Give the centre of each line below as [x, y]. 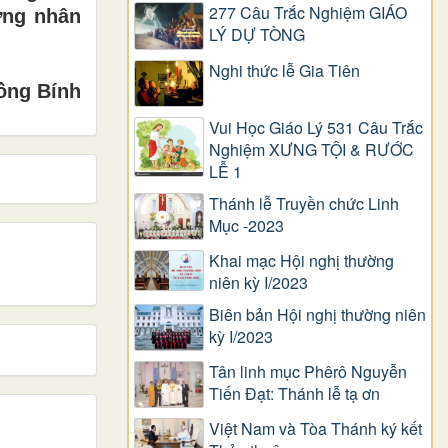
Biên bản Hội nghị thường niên [317, 315]
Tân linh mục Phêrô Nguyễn [308, 372]
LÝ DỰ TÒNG [257, 35]
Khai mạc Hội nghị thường [301, 261]
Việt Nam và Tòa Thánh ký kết [315, 429]
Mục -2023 [246, 226]
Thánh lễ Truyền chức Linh [304, 204]
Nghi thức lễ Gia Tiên [284, 71]
